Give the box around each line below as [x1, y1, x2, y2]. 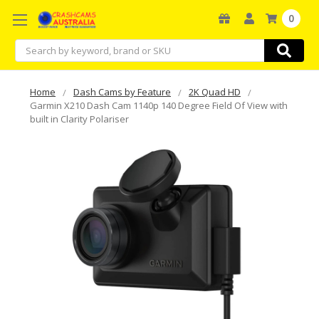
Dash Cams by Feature [73, 85, 171, 98]
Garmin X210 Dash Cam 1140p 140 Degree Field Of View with [30, 98, 288, 112]
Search [15, 39, 46, 53]
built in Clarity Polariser [30, 112, 129, 125]
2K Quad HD [189, 85, 241, 98]
